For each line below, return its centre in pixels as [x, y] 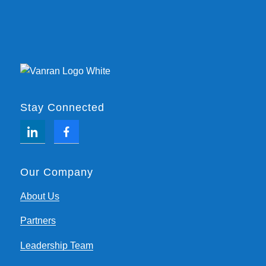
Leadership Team [56, 245]
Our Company [56, 172]
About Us [39, 196]
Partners [38, 221]
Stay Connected [62, 107]
